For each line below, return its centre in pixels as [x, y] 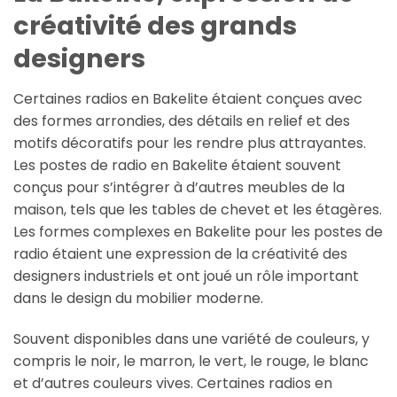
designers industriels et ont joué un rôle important [186, 276]
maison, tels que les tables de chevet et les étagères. [198, 210]
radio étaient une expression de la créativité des [180, 254]
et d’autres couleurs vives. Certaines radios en [173, 384]
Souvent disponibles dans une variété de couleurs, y [191, 339]
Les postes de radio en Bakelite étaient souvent [177, 166]
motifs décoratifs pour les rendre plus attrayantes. [190, 144]
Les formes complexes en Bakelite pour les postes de [198, 232]
